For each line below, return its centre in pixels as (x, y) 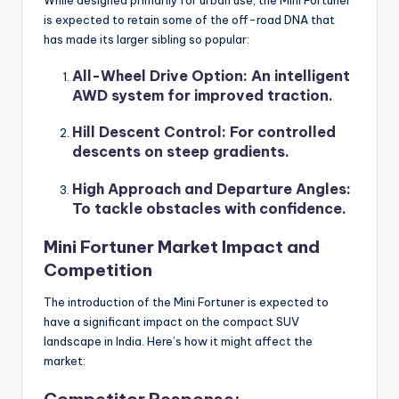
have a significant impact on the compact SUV (171, 321)
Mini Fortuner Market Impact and (182, 246)
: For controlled (279, 132)
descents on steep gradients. (181, 152)
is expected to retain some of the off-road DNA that (189, 19)
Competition (98, 269)
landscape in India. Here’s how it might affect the (178, 341)
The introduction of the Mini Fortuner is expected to (186, 301)
